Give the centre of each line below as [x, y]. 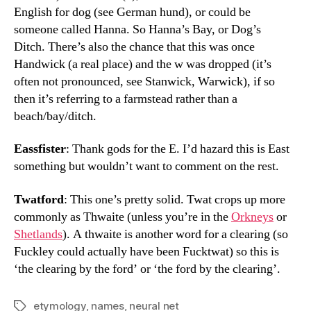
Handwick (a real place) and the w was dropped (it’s [143, 64]
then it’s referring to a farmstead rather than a [126, 99]
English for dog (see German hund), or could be [132, 12]
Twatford [39, 199]
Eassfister [40, 149]
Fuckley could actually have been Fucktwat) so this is [146, 251]
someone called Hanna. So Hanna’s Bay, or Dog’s [137, 29]
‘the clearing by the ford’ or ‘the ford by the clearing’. [147, 269]
